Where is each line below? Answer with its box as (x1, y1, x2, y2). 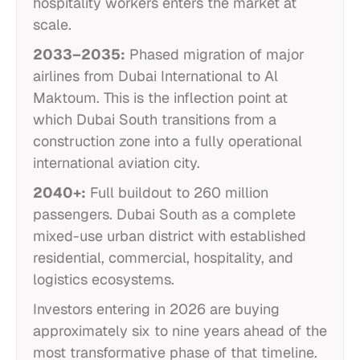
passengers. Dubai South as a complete (33, 205, 296, 223)
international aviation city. (33, 153, 200, 172)
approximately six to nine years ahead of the (33, 321, 327, 340)
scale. (33, 15, 72, 34)
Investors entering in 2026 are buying (33, 300, 280, 318)
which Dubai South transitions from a (33, 110, 276, 129)
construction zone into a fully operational (33, 132, 302, 150)
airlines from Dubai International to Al (33, 67, 278, 85)
